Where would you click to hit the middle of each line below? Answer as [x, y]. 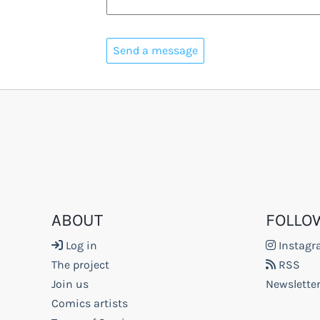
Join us [70, 284]
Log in [80, 245]
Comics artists [90, 303]
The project [80, 264]
